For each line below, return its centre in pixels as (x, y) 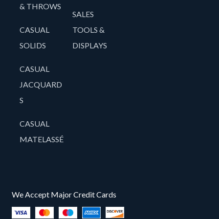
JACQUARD (41, 85)
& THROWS (40, 6)
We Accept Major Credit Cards (64, 195)
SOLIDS (33, 45)
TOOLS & (89, 30)
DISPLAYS (90, 45)
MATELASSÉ (42, 139)
